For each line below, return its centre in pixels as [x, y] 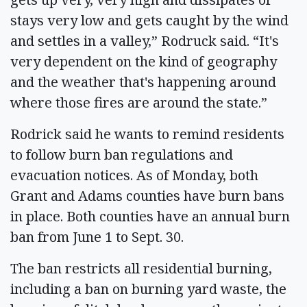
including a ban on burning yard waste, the [148, 288]
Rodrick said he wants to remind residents [147, 134]
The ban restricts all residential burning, [141, 268]
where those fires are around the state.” [142, 102]
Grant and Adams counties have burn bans [147, 195]
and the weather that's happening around [143, 82]
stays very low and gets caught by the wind [149, 20]
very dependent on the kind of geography [144, 61]
